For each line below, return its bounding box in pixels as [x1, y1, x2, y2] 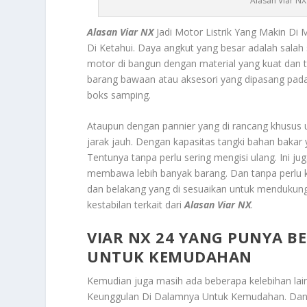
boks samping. [87, 88, 151, 101]
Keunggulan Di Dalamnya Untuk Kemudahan [87, 290, 285, 304]
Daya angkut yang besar [138, 40, 246, 54]
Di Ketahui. [87, 40, 138, 54]
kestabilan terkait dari [87, 198, 185, 212]
